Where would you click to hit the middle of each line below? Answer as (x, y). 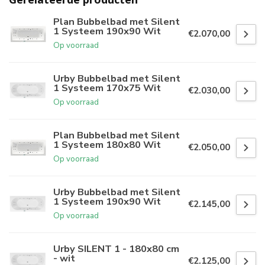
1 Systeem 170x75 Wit (107, 88)
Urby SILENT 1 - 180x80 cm (116, 248)
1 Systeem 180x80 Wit (107, 144)
